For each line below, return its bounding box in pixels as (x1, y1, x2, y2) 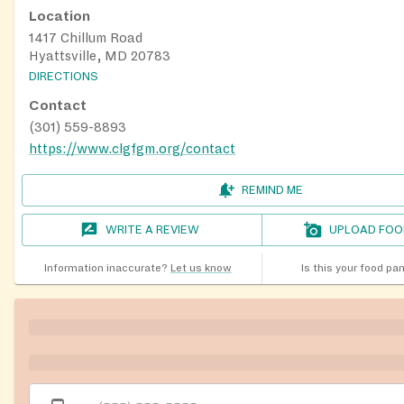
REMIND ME (242, 183, 303, 197)
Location (29, 9, 90, 24)
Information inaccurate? (43, 262, 168, 274)
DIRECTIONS (29, 69, 98, 83)
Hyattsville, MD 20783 (29, 49, 170, 64)
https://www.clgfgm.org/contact (29, 141, 235, 156)
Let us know (170, 262, 232, 274)
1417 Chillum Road (29, 31, 142, 46)
